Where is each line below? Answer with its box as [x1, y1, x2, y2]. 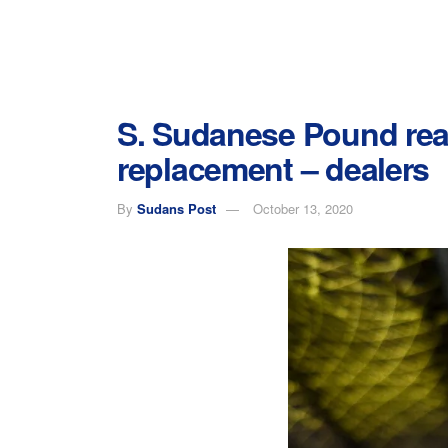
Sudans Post [137, 198, 216, 218]
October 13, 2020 [253, 198, 353, 218]
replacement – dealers [117, 145, 430, 191]
